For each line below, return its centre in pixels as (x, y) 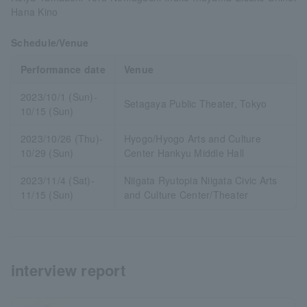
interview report (68, 270)
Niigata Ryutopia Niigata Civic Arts (200, 181)
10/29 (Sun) (47, 153)
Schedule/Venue (50, 43)
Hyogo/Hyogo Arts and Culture (192, 139)
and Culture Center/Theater (186, 195)
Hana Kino (35, 12)
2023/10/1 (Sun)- (59, 97)
